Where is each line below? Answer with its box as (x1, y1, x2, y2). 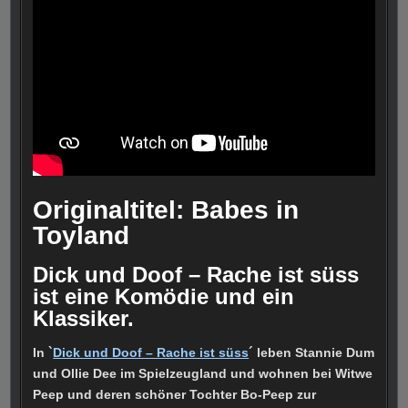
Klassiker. (33, 305, 135, 331)
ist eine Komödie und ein (33, 283, 295, 309)
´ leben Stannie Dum (249, 345, 375, 361)
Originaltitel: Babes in (33, 195, 300, 224)
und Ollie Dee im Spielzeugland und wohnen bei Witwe (33, 366, 373, 382)
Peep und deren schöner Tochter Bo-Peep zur (33, 387, 317, 403)
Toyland (33, 220, 130, 250)
